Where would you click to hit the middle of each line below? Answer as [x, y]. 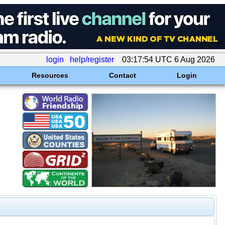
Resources [50, 75]
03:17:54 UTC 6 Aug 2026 [168, 60]
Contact [122, 75]
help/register [92, 60]
